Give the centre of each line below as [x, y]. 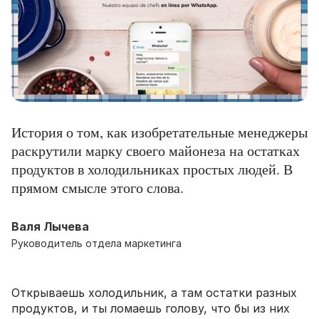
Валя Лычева [50, 227]
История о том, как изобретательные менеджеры [159, 132]
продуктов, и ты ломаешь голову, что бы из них [151, 309]
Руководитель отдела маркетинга [96, 244]
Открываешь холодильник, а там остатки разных [154, 293]
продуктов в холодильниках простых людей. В [152, 169]
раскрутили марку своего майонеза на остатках [156, 151]
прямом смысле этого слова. [98, 188]
